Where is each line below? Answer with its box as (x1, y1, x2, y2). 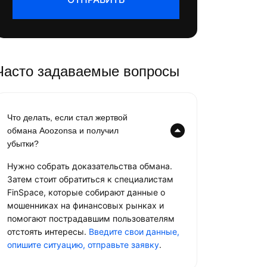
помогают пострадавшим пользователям (7, 213, 175, 223)
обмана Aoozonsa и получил (7, 126, 119, 135)
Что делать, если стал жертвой (7, 113, 128, 122)
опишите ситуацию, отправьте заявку (7, 240, 159, 250)
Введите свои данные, (89, 226, 179, 237)
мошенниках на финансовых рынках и (7, 200, 164, 210)
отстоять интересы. (7, 226, 89, 237)
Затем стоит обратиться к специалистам (7, 174, 173, 184)
